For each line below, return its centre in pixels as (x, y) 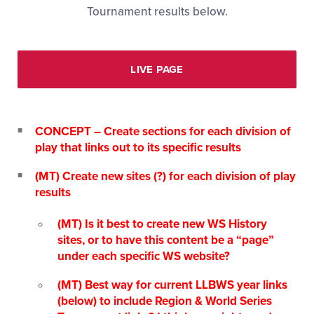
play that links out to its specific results (138, 148)
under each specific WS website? (144, 256)
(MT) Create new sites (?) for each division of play (165, 176)
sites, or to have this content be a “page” (166, 240)
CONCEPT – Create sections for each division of (163, 131)
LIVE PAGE (157, 69)
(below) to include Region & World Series (165, 301)
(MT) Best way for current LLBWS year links (172, 285)
